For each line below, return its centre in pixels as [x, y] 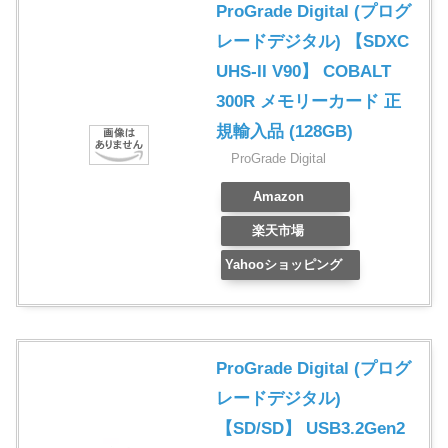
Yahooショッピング [283, 265]
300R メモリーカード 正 [308, 102]
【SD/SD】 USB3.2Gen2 [310, 429]
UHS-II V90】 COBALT [303, 72]
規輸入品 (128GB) [284, 132]
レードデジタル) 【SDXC [312, 42]
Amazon [278, 197]
